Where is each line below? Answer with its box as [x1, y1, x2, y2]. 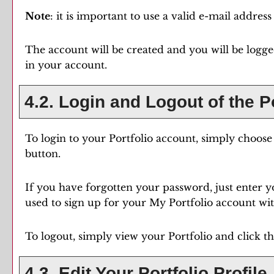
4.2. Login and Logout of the [20, 92, 259, 111]
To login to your [25, 132, 109, 144]
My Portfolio [149, 196, 213, 209]
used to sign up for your [25, 196, 149, 209]
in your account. [25, 59, 107, 71]
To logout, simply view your [25, 230, 168, 242]
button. [25, 147, 61, 160]
